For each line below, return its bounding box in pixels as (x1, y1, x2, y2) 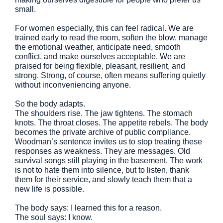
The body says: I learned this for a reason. (15, 204, 162, 212)
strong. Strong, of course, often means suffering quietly (15, 71, 206, 80)
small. (15, 5, 36, 13)
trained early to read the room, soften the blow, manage (15, 33, 208, 42)
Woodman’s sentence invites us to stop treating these (15, 137, 202, 146)
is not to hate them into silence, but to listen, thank (15, 166, 189, 174)
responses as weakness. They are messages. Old (15, 147, 190, 155)
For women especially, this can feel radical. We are (15, 24, 194, 32)
